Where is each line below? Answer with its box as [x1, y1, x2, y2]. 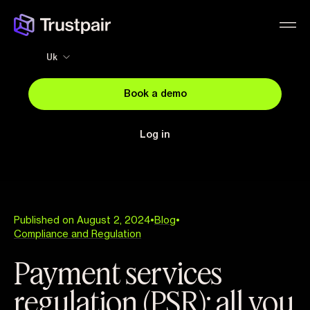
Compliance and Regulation [14, 229, 141, 239]
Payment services [14, 254, 222, 291]
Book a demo [123, 89, 187, 99]
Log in [140, 130, 170, 140]
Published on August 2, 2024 [14, 215, 150, 226]
